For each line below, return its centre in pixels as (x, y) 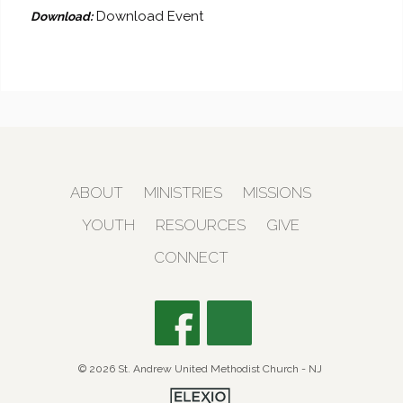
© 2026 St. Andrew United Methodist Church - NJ (200, 368)
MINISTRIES (184, 192)
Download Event (150, 16)
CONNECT (191, 257)
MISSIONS (278, 192)
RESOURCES (201, 224)
